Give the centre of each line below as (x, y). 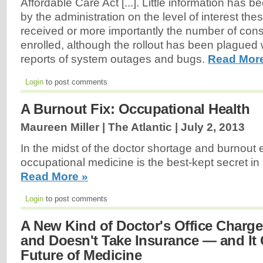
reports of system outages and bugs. (114, 59)
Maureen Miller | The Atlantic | (101, 127)
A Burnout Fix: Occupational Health (135, 109)
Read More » (54, 176)
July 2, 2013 (213, 127)
